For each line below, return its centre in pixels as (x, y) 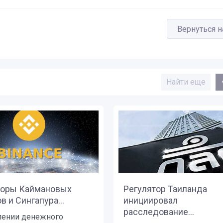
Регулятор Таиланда (165, 189)
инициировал (150, 201)
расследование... (159, 212)
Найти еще (186, 82)
